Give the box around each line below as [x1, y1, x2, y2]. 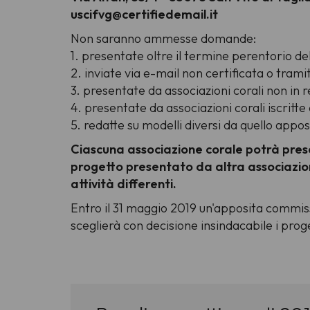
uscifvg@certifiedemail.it [71, 6, 218, 23]
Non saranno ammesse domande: [71, 30, 256, 47]
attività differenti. [71, 176, 176, 192]
